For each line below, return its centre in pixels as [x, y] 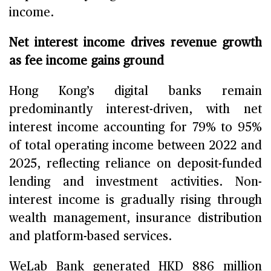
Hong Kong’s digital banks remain [135, 91]
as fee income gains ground [87, 61]
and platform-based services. [91, 236]
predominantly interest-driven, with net [135, 109]
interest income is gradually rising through [135, 200]
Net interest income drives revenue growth [135, 43]
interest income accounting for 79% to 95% [135, 127]
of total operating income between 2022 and [135, 145]
